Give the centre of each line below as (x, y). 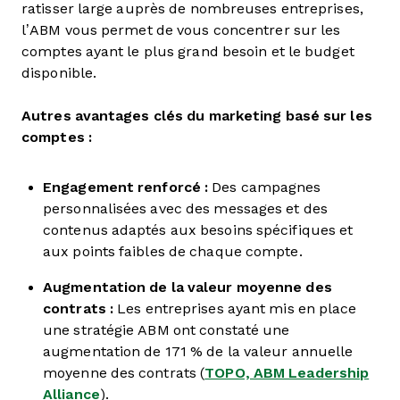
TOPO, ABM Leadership (287, 373)
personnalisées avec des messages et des (185, 208)
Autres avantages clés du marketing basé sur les (197, 116)
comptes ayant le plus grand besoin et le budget (188, 51)
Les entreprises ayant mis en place (237, 308)
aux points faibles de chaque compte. (173, 251)
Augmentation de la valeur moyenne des (187, 287)
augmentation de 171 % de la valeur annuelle (198, 351)
